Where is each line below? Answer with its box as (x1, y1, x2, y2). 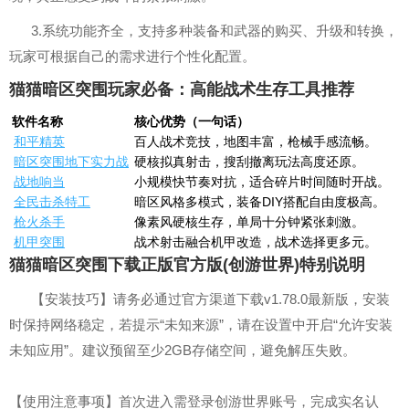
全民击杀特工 (14, 194, 90, 209)
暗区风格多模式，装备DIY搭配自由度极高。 (134, 194, 385, 209)
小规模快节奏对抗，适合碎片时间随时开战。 (134, 174, 390, 189)
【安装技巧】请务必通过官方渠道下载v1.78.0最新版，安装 (31, 291, 390, 307)
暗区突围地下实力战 (14, 154, 129, 169)
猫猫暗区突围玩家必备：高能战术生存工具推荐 (9, 80, 354, 99)
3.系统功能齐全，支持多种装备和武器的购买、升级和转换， (31, 23, 398, 38)
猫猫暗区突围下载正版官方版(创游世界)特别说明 (9, 256, 365, 274)
